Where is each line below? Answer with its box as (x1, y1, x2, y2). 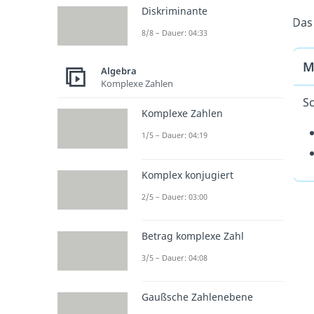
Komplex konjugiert (142, 168, 233, 182)
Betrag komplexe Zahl (142, 228, 244, 243)
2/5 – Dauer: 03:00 (142, 191, 207, 202)
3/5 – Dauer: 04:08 (142, 252, 207, 263)
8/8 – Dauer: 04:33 (142, 27, 207, 38)
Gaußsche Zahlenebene (142, 290, 253, 303)
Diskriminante (142, 4, 207, 18)
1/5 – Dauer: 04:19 (142, 130, 207, 141)
